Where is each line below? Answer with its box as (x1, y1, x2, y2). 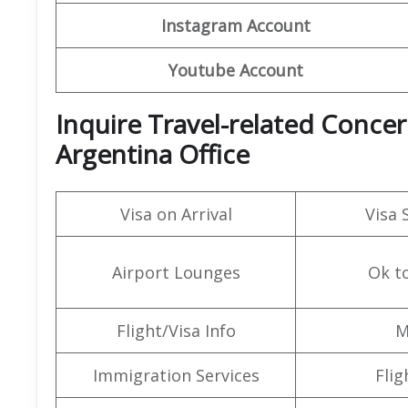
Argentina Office (56, 136, 250, 171)
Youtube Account (168, 58, 303, 81)
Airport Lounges (111, 260, 240, 283)
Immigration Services (92, 363, 260, 386)
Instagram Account (160, 14, 311, 36)
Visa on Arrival (119, 202, 232, 225)
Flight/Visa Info (116, 319, 236, 342)
